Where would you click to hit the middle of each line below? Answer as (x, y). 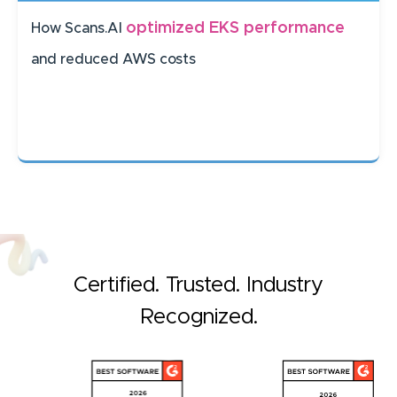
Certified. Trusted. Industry (198, 286)
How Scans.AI (78, 29)
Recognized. (198, 318)
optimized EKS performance (235, 29)
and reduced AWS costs (115, 60)
